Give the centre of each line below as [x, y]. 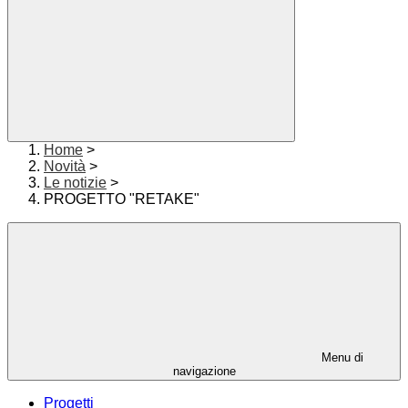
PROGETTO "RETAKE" [122, 199]
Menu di [341, 358]
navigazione [204, 372]
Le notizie [75, 183]
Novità [65, 167]
